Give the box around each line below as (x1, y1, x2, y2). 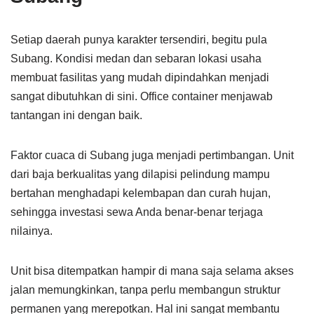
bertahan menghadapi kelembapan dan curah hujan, (11, 187, 271, 199)
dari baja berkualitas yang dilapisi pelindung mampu (11, 168, 270, 180)
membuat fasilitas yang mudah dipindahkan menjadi (11, 71, 269, 83)
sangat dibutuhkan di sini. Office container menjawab (11, 90, 273, 102)
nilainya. (11, 225, 53, 237)
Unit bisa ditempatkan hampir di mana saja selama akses (11, 265, 294, 277)
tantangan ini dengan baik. (11, 109, 142, 121)
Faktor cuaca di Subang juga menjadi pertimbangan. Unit (11, 149, 294, 161)
